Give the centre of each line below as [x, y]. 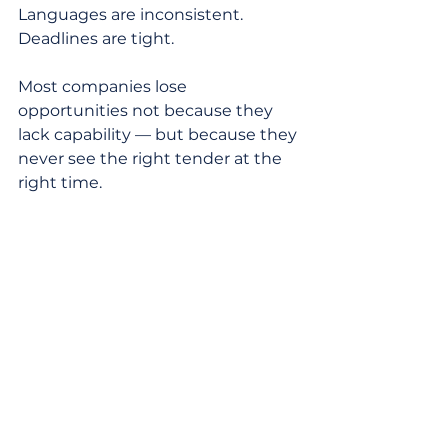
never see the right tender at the [152, 158]
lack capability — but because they [159, 134]
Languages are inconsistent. [132, 14]
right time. [60, 182]
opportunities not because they [147, 110]
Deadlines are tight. [96, 38]
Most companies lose [104, 86]
